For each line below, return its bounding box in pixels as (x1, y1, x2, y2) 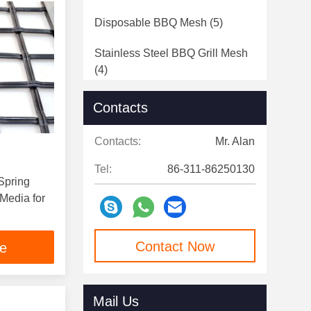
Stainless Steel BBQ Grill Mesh (94, 47, 248, 59)
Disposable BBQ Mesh (94, 17, 207, 28)
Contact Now (135, 239, 215, 254)
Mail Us (93, 294, 139, 309)
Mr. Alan (215, 135, 255, 147)
